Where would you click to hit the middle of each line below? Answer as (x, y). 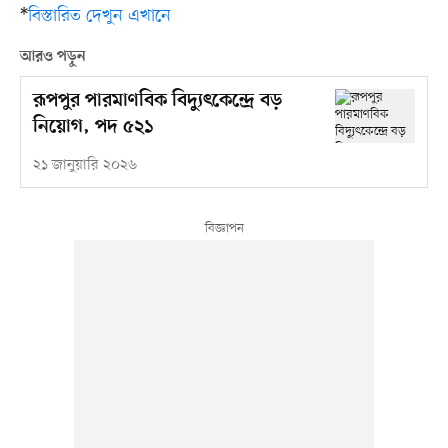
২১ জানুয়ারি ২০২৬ (84, 166)
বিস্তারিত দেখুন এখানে (99, 16)
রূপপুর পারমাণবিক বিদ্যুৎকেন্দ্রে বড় (157, 102)
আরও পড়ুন (52, 57)
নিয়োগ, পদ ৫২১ (92, 128)
